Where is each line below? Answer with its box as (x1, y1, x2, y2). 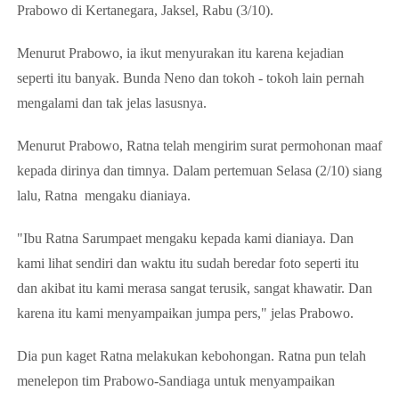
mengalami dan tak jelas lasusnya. (17, 95, 210, 110)
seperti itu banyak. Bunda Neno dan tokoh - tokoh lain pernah (17, 70, 364, 85)
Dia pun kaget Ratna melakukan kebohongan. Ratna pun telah (17, 348, 366, 363)
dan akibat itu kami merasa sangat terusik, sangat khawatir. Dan (17, 281, 372, 296)
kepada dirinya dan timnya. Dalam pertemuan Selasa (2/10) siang (17, 163, 382, 178)
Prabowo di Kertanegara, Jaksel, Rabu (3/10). (17, 3, 273, 18)
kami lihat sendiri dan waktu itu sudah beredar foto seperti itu (17, 256, 359, 271)
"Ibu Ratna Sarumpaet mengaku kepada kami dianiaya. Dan (17, 231, 354, 246)
